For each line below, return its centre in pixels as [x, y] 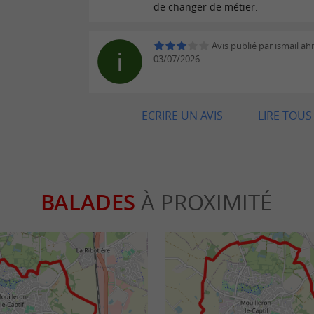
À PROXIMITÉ [204, 202]
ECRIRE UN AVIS [182, 116]
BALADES [88, 202]
